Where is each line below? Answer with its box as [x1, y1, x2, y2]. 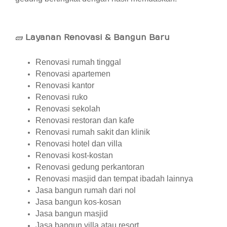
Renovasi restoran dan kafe [35, 116, 134, 125]
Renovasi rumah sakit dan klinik [35, 128, 150, 136]
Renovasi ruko [35, 93, 88, 101]
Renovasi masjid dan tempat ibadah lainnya [35, 174, 193, 183]
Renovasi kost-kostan [35, 151, 113, 160]
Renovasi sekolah [35, 104, 100, 113]
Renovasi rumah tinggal [35, 58, 121, 66]
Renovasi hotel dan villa [35, 139, 122, 148]
